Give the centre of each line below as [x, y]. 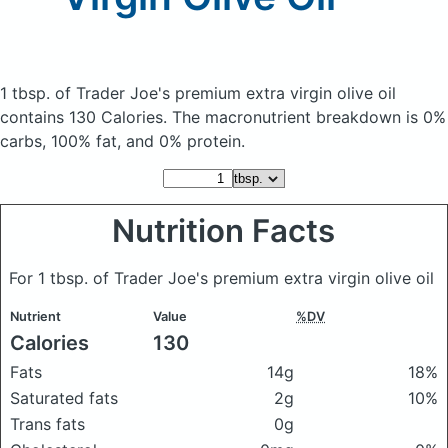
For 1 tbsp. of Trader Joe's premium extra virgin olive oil [221, 278]
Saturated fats [64, 398]
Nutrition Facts [224, 231]
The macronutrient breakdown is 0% [309, 117]
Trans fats [47, 424]
